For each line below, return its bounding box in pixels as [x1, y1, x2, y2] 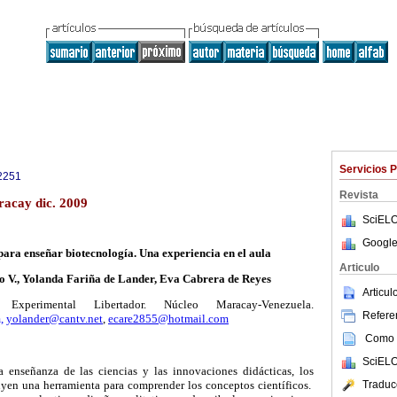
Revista [339, 189, 378, 201]
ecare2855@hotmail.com [108, 312, 229, 326]
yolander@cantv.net [6, 312, 103, 326]
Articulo [339, 261, 379, 274]
